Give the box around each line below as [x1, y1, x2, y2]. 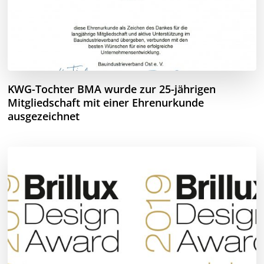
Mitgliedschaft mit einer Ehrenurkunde [8, 95, 204, 110]
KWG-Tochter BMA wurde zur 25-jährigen [8, 81, 216, 96]
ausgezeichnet [8, 108, 80, 123]
